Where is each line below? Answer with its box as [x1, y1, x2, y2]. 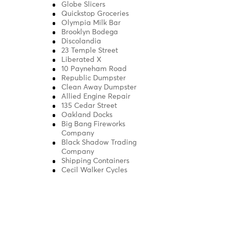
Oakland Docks [61, 111, 113, 119]
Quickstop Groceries [61, 10, 129, 18]
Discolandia [61, 38, 102, 45]
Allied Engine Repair [61, 93, 131, 101]
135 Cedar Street [61, 102, 118, 110]
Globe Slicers [61, 1, 106, 9]
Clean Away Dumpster [61, 84, 137, 91]
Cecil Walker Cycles [61, 167, 128, 174]
